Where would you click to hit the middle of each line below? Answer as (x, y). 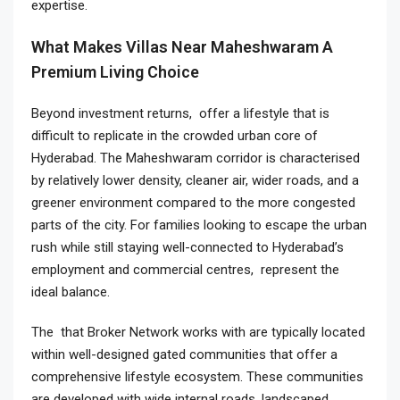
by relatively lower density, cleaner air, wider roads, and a (195, 180)
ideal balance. (71, 292)
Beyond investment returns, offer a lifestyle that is (180, 113)
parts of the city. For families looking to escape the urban (199, 225)
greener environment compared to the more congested (193, 203)
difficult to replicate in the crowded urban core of (175, 136)
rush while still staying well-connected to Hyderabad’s (187, 247)
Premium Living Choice (115, 72)
